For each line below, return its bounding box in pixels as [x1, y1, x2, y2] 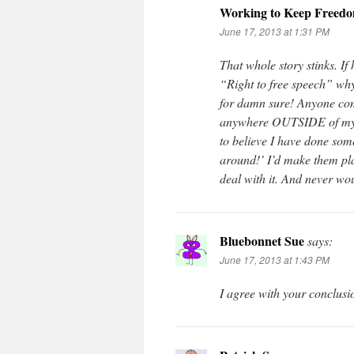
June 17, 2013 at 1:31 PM [220, 24, 330, 38]
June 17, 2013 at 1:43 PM [220, 253, 330, 266]
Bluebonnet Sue [220, 232, 304, 250]
